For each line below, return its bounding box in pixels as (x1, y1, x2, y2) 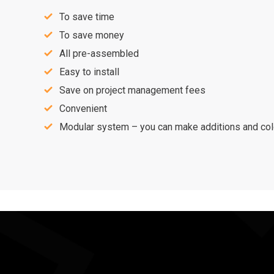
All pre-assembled (59, 47, 139, 59)
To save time (59, 10, 114, 23)
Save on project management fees (59, 84, 206, 96)
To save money (59, 29, 124, 41)
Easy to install (59, 65, 119, 78)
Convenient (59, 102, 107, 114)
